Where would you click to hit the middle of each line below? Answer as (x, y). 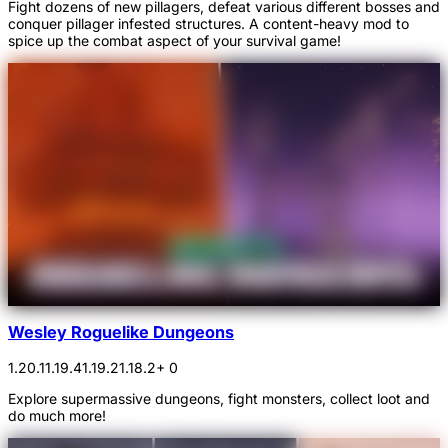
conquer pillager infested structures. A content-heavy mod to (208, 23)
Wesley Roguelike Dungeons (121, 332)
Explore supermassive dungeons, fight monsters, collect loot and (219, 398)
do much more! (57, 415)
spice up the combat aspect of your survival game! (174, 40)
